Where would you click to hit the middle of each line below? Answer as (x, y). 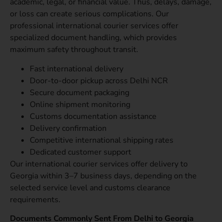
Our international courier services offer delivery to (99, 164)
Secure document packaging (80, 92)
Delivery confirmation (68, 128)
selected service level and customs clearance (90, 188)
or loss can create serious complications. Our (89, 14)
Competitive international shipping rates (102, 140)
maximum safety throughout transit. (74, 50)
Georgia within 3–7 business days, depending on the (103, 176)
